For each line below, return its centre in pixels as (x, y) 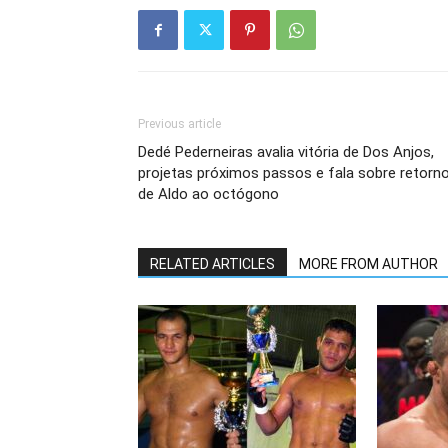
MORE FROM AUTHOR (368, 264)
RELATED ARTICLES (212, 264)
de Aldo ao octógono (208, 194)
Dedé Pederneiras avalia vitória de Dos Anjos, (286, 152)
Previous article (179, 124)
